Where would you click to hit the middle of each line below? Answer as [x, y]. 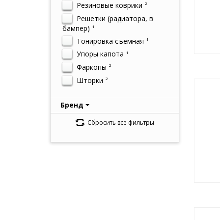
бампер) [76, 28]
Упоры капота [99, 54]
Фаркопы [91, 67]
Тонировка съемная [109, 41]
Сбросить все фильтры [121, 122]
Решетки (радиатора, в [114, 18]
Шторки [89, 80]
